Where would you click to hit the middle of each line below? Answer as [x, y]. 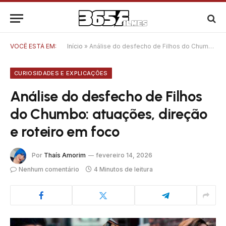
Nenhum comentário [49, 169]
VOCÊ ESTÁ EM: [33, 46]
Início [75, 46]
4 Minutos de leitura [123, 169]
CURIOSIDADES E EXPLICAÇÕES [61, 73]
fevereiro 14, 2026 [124, 155]
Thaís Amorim [65, 155]
